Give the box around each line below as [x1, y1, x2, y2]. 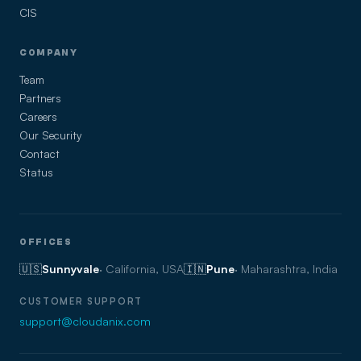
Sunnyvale [42, 262, 99, 276]
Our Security [19, 128, 81, 142]
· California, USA [99, 262, 184, 276]
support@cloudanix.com [19, 313, 151, 328]
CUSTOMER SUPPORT [19, 296, 143, 307]
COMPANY [19, 48, 78, 58]
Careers [19, 110, 57, 123]
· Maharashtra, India [234, 262, 338, 276]
